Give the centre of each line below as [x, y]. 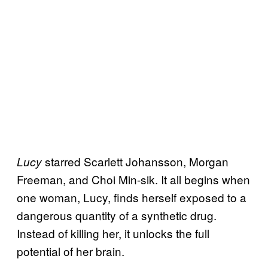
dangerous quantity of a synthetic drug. [117, 215]
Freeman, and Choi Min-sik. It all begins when [133, 179]
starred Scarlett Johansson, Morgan [137, 162]
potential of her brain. [71, 251]
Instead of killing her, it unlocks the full [113, 233]
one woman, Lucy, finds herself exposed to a [132, 197]
